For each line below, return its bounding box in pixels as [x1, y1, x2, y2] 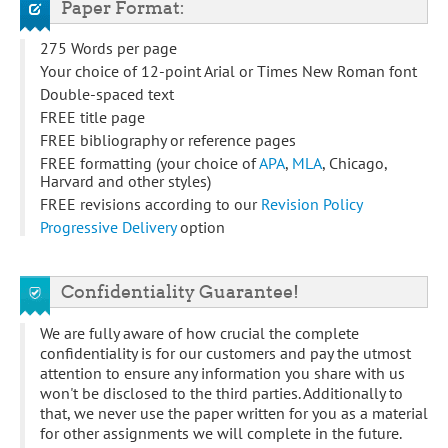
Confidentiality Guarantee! [61, 280, 299, 302]
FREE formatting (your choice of [40, 152, 259, 173]
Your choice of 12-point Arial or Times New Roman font [40, 60, 417, 81]
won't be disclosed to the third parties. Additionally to [40, 382, 403, 403]
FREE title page [40, 106, 145, 127]
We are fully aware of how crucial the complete [40, 322, 359, 343]
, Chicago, [322, 152, 387, 173]
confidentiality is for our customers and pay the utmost [40, 342, 411, 363]
